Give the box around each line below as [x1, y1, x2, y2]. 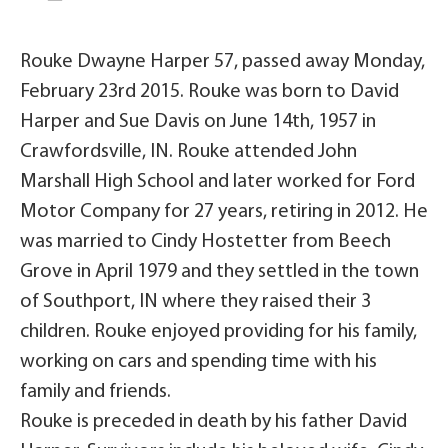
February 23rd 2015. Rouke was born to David [20, 82, 399, 102]
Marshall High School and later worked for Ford [20, 172, 415, 192]
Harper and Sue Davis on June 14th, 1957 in [20, 112, 376, 132]
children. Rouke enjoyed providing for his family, [20, 322, 417, 342]
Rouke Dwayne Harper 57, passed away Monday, [20, 52, 425, 72]
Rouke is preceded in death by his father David [20, 412, 407, 432]
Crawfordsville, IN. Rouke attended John [20, 142, 357, 162]
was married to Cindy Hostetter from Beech [20, 232, 391, 252]
